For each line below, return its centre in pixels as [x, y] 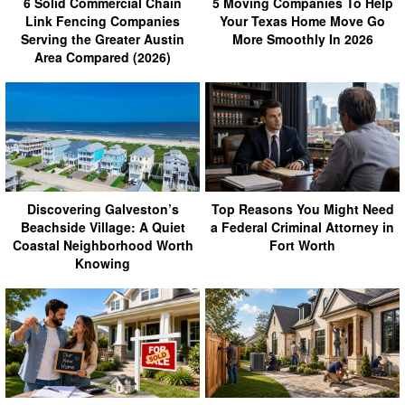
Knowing [103, 264]
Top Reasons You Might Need [302, 209]
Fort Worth [302, 245]
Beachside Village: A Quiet [103, 227]
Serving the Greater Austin [103, 39]
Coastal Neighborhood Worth [103, 245]
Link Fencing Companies [103, 21]
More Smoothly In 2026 [302, 39]
